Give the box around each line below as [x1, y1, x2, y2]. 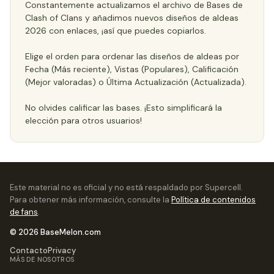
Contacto [10, 245, 48, 256]
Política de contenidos [171, 194, 256, 205]
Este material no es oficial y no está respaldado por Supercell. [10, 182, 243, 193]
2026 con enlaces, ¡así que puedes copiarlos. [25, 25, 206, 36]
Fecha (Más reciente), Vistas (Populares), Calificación [25, 64, 239, 75]
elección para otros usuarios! [25, 115, 142, 126]
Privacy [48, 245, 76, 256]
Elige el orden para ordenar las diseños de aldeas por [25, 51, 239, 62]
